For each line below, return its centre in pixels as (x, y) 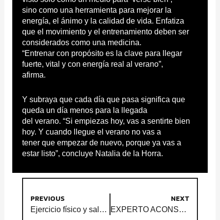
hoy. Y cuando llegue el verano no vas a (91, 132)
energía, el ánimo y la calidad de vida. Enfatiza (103, 21)
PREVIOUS (47, 198)
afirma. (34, 75)
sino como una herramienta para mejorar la (96, 10)
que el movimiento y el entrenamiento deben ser (105, 31)
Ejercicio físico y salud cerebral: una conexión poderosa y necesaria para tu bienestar (103, 209)
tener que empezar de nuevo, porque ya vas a (101, 142)
